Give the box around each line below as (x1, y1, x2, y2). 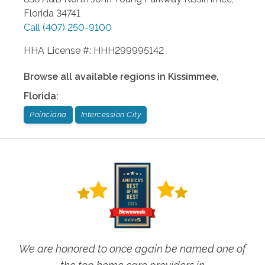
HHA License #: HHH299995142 (24, 44, 164, 56)
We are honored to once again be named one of (19, 242, 246, 255)
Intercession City (80, 109, 141, 119)
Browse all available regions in (24, 70, 168, 82)
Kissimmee (168, 70, 216, 82)
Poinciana (30, 109, 67, 119)
